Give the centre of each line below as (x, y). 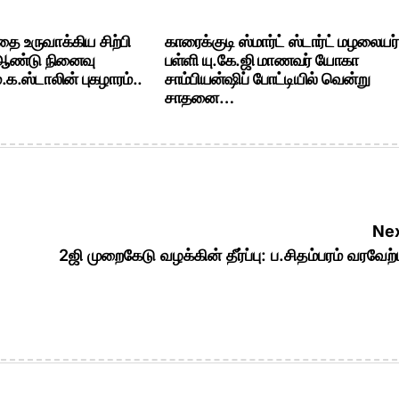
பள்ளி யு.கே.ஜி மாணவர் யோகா (261, 61)
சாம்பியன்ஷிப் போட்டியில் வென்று (267, 79)
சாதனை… (199, 98)
